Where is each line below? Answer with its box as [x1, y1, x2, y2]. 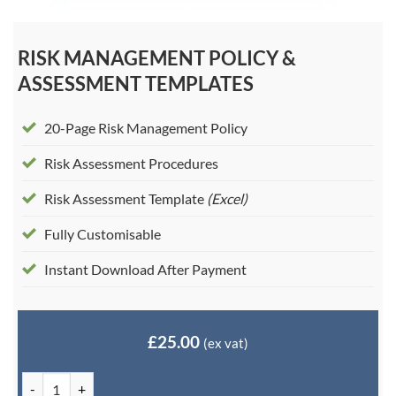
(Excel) [204, 189, 247, 207]
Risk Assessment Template [44, 189, 204, 207]
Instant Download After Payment [44, 260, 247, 278]
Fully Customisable [44, 225, 161, 242]
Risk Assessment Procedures [44, 154, 218, 171]
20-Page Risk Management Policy [44, 118, 247, 136]
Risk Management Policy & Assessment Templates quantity [21, 373, 342, 389]
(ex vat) [203, 334, 248, 351]
